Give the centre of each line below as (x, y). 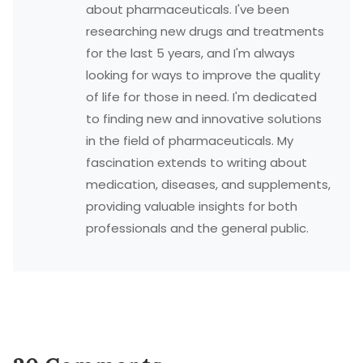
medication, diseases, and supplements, (208, 184)
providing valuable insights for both (191, 206)
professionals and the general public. (197, 228)
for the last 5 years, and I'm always (190, 53)
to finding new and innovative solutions (203, 119)
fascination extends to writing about (196, 162)
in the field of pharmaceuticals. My (189, 141)
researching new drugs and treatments (205, 31)
